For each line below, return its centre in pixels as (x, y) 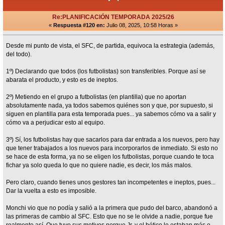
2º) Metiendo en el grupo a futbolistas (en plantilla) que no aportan (96, 97)
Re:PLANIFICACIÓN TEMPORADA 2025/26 (113, 17)
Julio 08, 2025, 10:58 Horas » (141, 25)
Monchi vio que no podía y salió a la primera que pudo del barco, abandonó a (112, 208)
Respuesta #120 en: (79, 25)
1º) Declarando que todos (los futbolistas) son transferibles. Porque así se (106, 71)
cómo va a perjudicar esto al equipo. (56, 122)
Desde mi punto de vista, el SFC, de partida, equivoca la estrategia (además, (110, 45)
